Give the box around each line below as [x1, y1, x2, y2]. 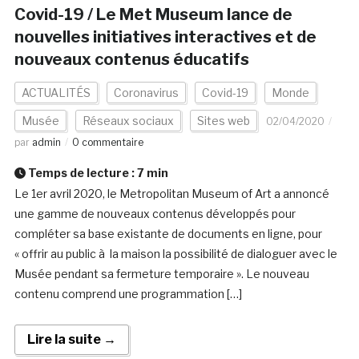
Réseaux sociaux [82, 114, 174, 128]
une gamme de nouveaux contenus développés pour [14, 207, 296, 221]
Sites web [196, 114, 250, 128]
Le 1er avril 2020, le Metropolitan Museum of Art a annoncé [14, 187, 329, 201]
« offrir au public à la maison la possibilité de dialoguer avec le [14, 247, 337, 261]
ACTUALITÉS [21, 86, 91, 100]
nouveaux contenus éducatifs [14, 50, 249, 70]
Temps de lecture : [25, 166, 137, 180]
